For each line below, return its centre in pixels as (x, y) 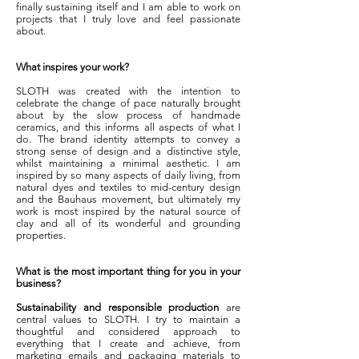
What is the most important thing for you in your (128, 271)
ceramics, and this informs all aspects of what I (128, 127)
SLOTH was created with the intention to (128, 91)
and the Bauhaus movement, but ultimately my (128, 199)
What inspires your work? (74, 67)
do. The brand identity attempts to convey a (128, 139)
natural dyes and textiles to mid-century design (128, 187)
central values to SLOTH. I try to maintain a (128, 319)
